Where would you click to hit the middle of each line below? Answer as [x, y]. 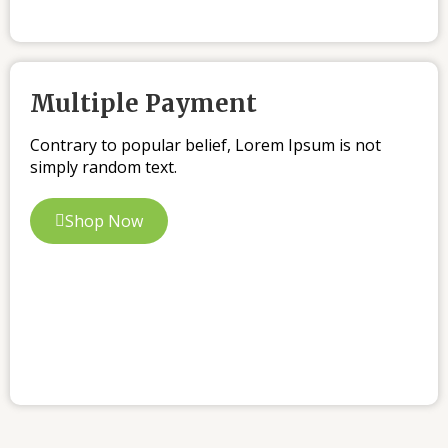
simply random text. [103, 166]
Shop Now [104, 220]
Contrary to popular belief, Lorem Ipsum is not [205, 144]
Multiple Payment [143, 103]
